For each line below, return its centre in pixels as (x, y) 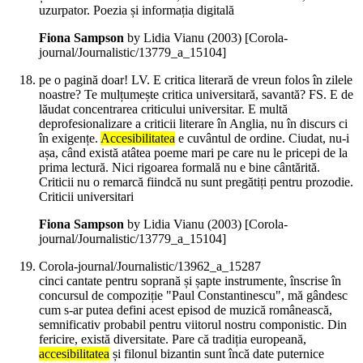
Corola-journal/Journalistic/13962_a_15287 (150, 267)
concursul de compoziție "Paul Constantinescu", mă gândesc (193, 296)
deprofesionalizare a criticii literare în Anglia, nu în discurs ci (193, 124)
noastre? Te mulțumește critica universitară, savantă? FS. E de (196, 95)
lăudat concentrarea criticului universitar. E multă (163, 109)
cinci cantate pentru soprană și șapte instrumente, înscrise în (190, 281)
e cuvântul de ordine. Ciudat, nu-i (262, 139)
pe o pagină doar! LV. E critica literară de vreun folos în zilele (196, 80)
